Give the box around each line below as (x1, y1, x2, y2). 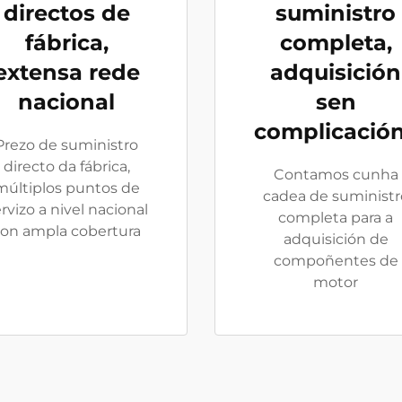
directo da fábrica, (3, 158, 130, 175)
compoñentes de (273, 252, 398, 269)
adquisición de (283, 231, 389, 248)
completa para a (278, 209, 393, 226)
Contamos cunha (273, 166, 398, 183)
